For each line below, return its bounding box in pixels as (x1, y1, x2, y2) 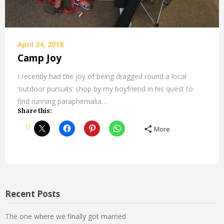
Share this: (17, 107, 52, 114)
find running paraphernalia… (17, 96, 107, 106)
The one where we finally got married (5, 211, 126, 221)
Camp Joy (17, 51, 61, 64)
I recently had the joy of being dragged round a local (17, 71, 186, 81)
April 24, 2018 (17, 39, 63, 49)
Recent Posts (5, 188, 60, 199)
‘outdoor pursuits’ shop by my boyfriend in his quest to (17, 84, 193, 93)
